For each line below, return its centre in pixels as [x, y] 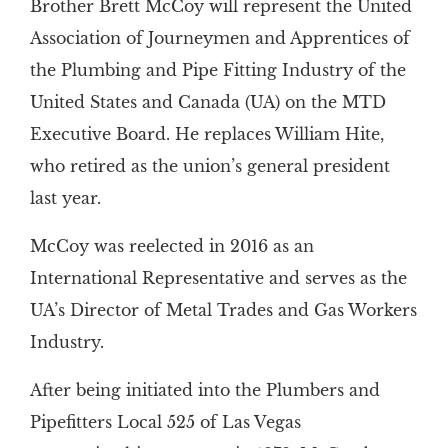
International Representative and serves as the [218, 278]
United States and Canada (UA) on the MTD [207, 102]
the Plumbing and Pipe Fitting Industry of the [217, 70]
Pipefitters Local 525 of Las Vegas [165, 422]
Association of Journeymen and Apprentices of [219, 38]
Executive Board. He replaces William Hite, [206, 134]
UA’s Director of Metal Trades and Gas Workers [223, 310]
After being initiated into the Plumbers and [204, 390]
